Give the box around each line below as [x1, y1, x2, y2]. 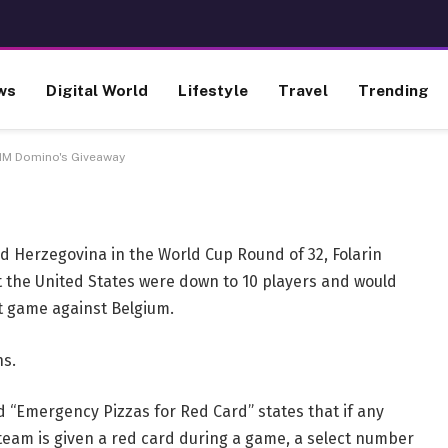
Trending [357, 80, 430, 99]
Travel [277, 80, 328, 99]
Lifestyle [178, 80, 248, 99]
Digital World [46, 80, 149, 99]
